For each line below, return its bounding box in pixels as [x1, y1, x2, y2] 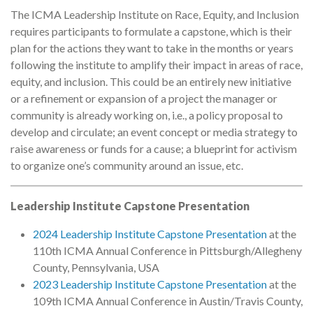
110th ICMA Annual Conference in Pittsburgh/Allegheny [33, 244, 302, 258]
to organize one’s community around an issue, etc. [10, 159, 243, 173]
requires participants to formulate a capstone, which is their [10, 24, 292, 38]
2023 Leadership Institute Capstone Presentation [33, 277, 267, 291]
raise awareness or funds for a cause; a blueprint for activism [10, 142, 297, 156]
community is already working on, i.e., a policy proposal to [10, 108, 283, 122]
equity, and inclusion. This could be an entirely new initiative [10, 75, 291, 89]
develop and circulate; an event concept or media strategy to [10, 125, 298, 139]
